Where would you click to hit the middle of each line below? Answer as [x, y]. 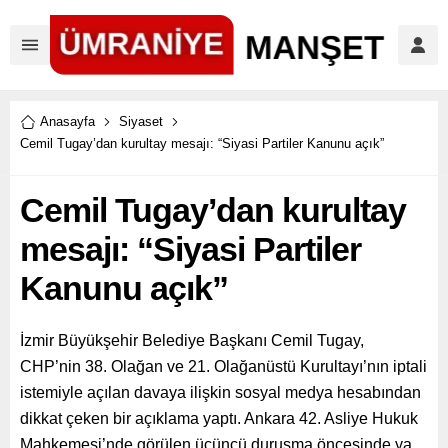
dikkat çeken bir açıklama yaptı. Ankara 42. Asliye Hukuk [219, 418]
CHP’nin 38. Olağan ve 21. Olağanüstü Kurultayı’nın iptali [223, 366]
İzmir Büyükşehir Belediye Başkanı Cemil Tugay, [192, 340]
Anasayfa [67, 121]
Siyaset [141, 121]
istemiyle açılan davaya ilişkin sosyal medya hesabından [220, 392]
